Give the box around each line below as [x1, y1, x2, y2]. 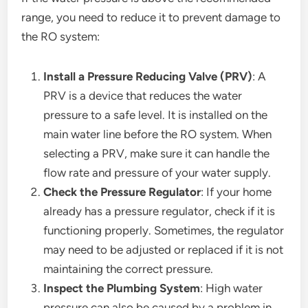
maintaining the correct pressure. [43, 261, 214, 276]
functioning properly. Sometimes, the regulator [43, 223, 285, 237]
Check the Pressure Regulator [43, 184, 201, 199]
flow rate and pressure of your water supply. [43, 165, 272, 179]
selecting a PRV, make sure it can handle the [43, 146, 270, 160]
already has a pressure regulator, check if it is [43, 203, 276, 218]
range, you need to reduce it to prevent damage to [21, 10, 281, 24]
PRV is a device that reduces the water [43, 88, 243, 102]
